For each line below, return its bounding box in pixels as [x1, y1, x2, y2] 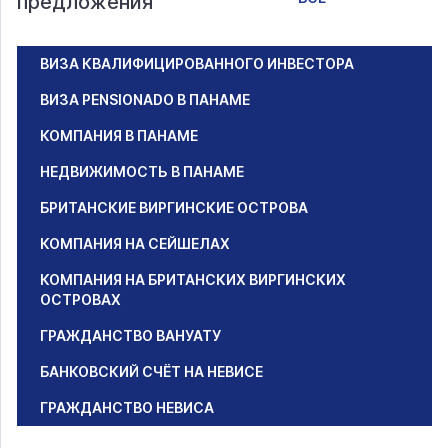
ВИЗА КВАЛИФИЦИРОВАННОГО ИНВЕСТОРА [40, 55, 354, 73]
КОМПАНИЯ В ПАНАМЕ [40, 127, 198, 145]
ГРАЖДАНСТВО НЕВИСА [40, 399, 214, 417]
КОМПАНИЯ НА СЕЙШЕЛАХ [40, 235, 230, 253]
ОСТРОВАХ [40, 291, 121, 309]
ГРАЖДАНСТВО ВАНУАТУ [40, 327, 221, 345]
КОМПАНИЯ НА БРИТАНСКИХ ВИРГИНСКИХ [40, 271, 346, 289]
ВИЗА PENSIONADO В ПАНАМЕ [40, 91, 250, 109]
